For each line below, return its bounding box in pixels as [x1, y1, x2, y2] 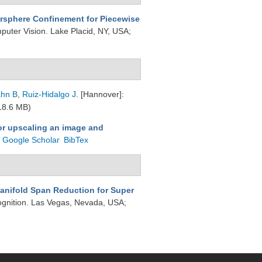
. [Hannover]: [76, 89, 124, 99]
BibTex [64, 135, 89, 144]
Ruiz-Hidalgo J [22, 89, 76, 99]
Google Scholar [2, 135, 60, 144]
